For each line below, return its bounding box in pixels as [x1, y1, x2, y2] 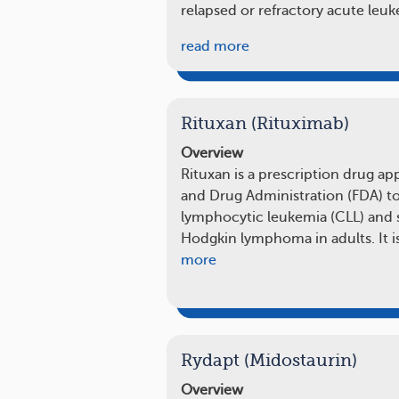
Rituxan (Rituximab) [181, 113, 349, 134]
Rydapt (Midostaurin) [181, 350, 357, 370]
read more [181, 37, 249, 54]
